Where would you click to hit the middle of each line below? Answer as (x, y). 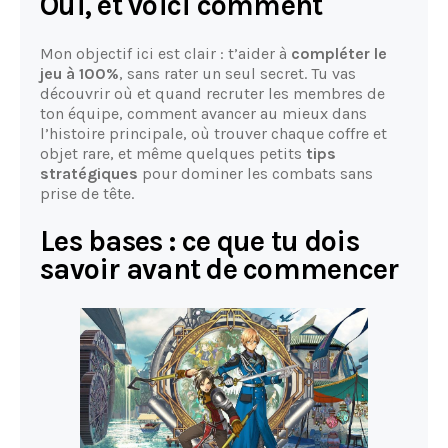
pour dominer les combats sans (255, 173)
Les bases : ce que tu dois (199, 241)
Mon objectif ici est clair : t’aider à (165, 53)
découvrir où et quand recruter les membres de (212, 93)
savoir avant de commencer (219, 269)
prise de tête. (87, 193)
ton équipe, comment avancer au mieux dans (203, 113)
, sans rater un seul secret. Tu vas (237, 73)
